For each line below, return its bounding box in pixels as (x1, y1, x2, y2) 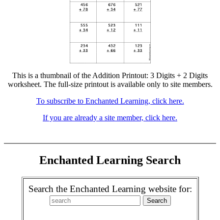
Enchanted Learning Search (39, 153, 181, 166)
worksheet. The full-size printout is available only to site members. (7, 80, 213, 88)
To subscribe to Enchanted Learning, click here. (36, 97, 184, 105)
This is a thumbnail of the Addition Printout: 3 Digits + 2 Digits (12, 71, 208, 80)
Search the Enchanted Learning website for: (28, 183, 192, 194)
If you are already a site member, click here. (43, 113, 177, 122)
